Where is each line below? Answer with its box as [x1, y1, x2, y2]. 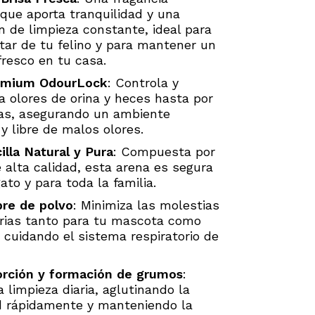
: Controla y [108, 75, 179, 91]
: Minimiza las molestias [73, 198, 219, 213]
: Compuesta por [113, 144, 215, 160]
